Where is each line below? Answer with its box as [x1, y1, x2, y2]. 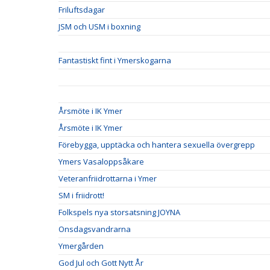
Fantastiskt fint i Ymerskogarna [58, 55, 171, 66]
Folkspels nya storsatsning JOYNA [58, 207, 180, 218]
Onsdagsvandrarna [58, 224, 131, 234]
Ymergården [58, 240, 104, 251]
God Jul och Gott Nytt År [58, 257, 143, 268]
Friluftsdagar [58, 4, 105, 15]
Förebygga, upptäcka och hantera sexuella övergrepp [58, 139, 255, 150]
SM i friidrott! [58, 190, 104, 201]
